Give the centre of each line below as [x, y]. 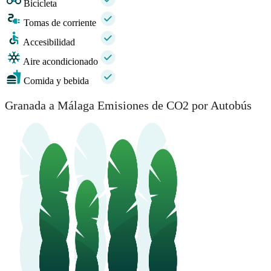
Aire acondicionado [60, 62]
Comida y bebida [56, 81]
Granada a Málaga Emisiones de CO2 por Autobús [128, 105]
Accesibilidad [49, 42]
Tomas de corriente [60, 23]
